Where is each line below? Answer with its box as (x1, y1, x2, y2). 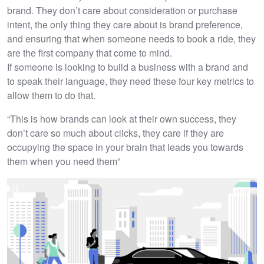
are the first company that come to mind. (7, 46, 172, 60)
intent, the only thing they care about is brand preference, (7, 18, 243, 31)
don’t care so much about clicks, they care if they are (7, 126, 224, 140)
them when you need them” (7, 154, 120, 168)
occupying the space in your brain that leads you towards (7, 140, 243, 154)
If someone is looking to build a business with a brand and (7, 60, 248, 74)
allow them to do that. (7, 88, 95, 102)
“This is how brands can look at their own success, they (7, 112, 236, 126)
